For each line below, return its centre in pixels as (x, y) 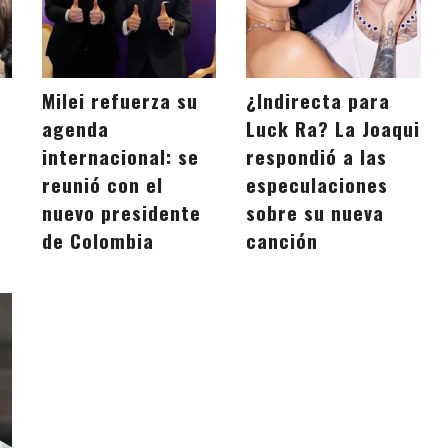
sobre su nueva (315, 213)
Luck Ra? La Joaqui (333, 129)
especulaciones (317, 185)
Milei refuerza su (120, 101)
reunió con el (103, 185)
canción (282, 241)
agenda (76, 129)
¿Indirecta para (318, 101)
